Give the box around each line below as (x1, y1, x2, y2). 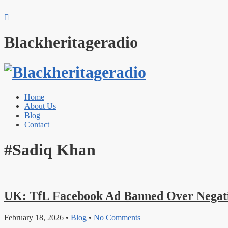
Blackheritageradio (4, 33, 138, 52)
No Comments (94, 213, 140, 222)
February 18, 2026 (4, 213, 64, 222)
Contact (24, 120, 49, 129)
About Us (24, 102, 56, 111)
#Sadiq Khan (4, 140, 96, 159)
